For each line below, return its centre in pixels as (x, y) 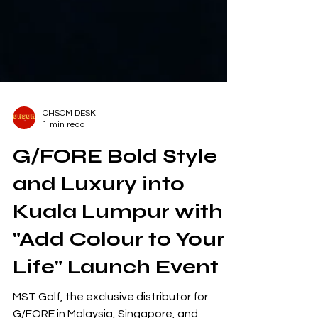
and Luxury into (99, 226)
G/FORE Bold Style (115, 199)
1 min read (64, 167)
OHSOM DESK (69, 156)
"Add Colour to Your (119, 282)
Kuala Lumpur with (118, 254)
